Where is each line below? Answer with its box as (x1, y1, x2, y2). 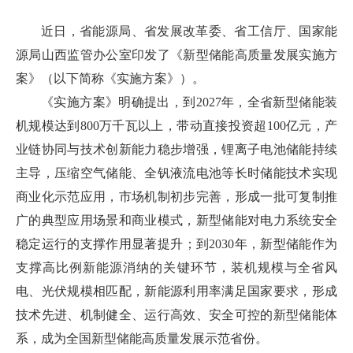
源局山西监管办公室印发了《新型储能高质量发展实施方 (16, 48, 337, 61)
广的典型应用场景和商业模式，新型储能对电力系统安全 (16, 214, 337, 227)
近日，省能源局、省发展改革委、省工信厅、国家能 (41, 24, 337, 38)
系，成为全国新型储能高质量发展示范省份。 (16, 332, 268, 345)
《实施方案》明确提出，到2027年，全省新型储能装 (41, 95, 337, 109)
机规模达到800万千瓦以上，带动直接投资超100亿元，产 (16, 119, 337, 132)
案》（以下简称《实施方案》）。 (16, 72, 205, 85)
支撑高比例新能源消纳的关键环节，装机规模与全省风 (16, 261, 337, 274)
